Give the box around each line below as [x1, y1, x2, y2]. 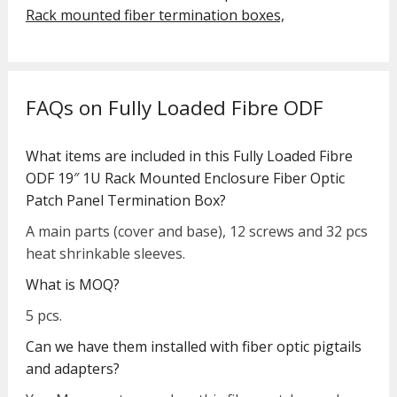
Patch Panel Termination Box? [25, 191, 226, 211]
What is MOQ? [25, 275, 120, 295]
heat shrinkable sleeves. [25, 244, 185, 264]
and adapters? [25, 359, 120, 379]
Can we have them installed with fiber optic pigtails [25, 337, 362, 357]
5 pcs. [25, 306, 62, 326]
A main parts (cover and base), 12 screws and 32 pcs [25, 222, 368, 242]
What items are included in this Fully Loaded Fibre [25, 146, 353, 167]
